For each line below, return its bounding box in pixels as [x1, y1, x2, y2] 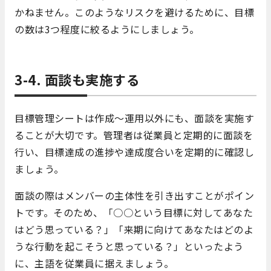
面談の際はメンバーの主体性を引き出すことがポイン [15, 188, 254, 203]
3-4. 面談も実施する [15, 69, 140, 89]
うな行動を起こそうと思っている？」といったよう [15, 238, 244, 253]
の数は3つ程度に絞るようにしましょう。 [15, 21, 200, 36]
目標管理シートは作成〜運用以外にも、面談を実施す [15, 110, 254, 125]
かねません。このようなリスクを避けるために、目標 [15, 4, 254, 19]
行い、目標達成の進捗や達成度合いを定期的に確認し [15, 144, 254, 159]
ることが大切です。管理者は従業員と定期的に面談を [15, 127, 253, 142]
